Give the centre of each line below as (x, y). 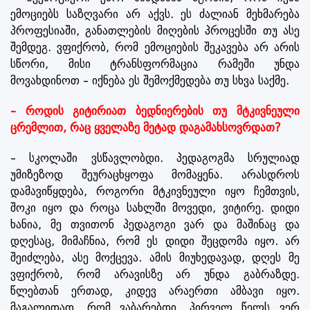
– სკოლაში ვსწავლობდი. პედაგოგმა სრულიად (155, 158)
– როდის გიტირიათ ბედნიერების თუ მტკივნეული (155, 111)
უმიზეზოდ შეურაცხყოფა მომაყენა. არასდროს (155, 174)
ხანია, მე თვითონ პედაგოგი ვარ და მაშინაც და (155, 224)
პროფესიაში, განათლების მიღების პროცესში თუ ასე (155, 30)
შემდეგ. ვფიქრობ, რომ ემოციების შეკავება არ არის (155, 47)
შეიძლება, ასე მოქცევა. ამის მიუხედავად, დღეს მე (155, 257)
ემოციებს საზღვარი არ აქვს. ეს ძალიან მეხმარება (155, 14)
